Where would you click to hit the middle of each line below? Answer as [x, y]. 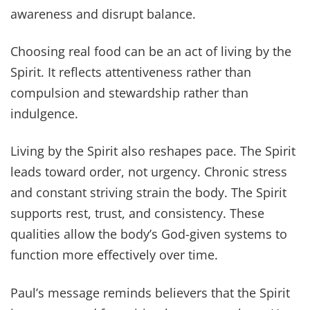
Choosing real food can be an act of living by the [151, 51]
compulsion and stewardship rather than [129, 92]
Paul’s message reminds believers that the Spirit [150, 292]
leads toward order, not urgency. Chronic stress [149, 172]
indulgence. [44, 113]
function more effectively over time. [114, 255]
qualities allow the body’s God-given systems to [149, 234]
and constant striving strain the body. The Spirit [148, 193]
